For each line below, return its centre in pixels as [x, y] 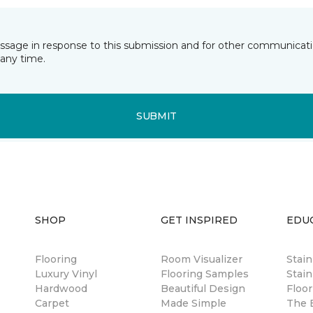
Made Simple [194, 303]
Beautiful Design [203, 289]
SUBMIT [156, 116]
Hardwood [61, 289]
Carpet [52, 303]
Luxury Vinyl [66, 274]
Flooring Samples [205, 274]
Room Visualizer [202, 259]
